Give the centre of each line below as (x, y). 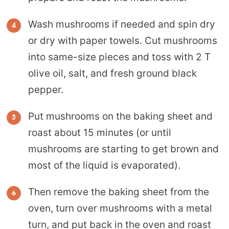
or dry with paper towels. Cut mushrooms (123, 40)
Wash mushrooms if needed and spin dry (122, 24)
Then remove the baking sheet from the (119, 192)
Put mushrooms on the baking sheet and (120, 116)
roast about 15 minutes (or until (100, 132)
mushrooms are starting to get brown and (123, 149)
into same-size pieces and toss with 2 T (119, 57)
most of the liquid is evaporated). (104, 165)
